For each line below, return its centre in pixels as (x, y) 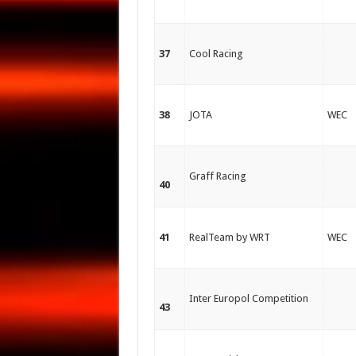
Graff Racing (217, 176)
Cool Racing (216, 54)
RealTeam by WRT (229, 237)
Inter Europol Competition (248, 298)
